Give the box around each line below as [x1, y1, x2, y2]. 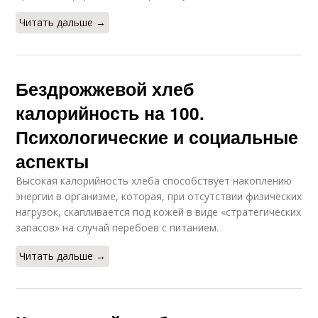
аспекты [16, 148, 89, 174]
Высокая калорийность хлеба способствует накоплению [16, 174, 292, 187]
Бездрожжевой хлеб [16, 76, 194, 102]
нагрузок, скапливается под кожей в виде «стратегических [16, 205, 302, 219]
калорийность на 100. [16, 100, 205, 126]
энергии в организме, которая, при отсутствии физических [16, 190, 302, 203]
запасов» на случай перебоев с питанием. [16, 221, 219, 234]
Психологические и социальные [16, 124, 299, 150]
